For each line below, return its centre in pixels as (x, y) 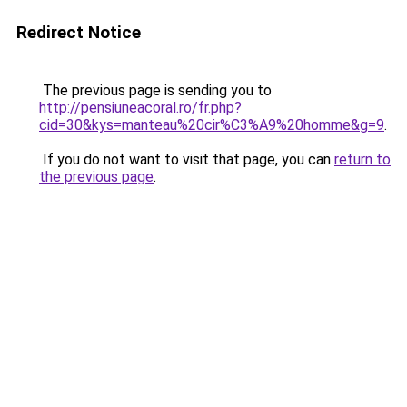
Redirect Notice (79, 32)
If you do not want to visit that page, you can (187, 159)
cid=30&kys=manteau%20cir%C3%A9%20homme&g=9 (212, 125)
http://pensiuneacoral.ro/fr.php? (140, 108)
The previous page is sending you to (155, 90)
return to (362, 159)
